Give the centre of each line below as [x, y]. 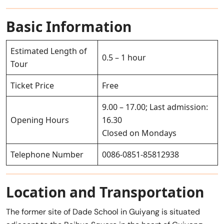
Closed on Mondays [139, 133]
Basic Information [69, 27]
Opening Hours [40, 120]
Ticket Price [32, 86]
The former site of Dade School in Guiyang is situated [103, 212]
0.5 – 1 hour [124, 58]
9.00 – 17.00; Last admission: [155, 107]
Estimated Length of [49, 51]
